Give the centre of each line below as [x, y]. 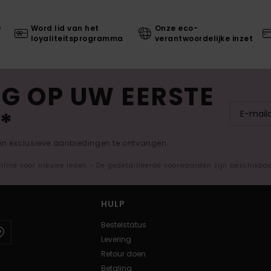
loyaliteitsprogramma [77, 39]
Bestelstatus [124, 225]
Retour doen [123, 254]
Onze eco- [176, 28]
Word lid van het [65, 28]
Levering [116, 240]
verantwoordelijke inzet [204, 39]
